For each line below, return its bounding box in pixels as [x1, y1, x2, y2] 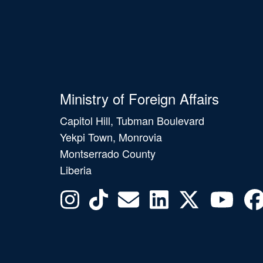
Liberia [60, 162, 92, 178]
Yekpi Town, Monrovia [60, 129, 162, 145]
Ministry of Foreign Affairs [60, 88, 219, 109]
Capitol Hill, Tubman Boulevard [60, 113, 204, 129]
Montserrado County [60, 146, 156, 161]
